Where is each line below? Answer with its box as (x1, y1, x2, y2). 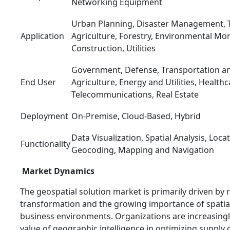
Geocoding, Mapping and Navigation (71, 144, 214, 156)
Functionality (21, 138, 70, 149)
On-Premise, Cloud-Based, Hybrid (71, 110, 201, 122)
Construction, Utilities (71, 42, 156, 54)
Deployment (21, 110, 68, 122)
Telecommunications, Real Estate (71, 88, 199, 100)
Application (21, 30, 64, 42)
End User (21, 76, 56, 88)
